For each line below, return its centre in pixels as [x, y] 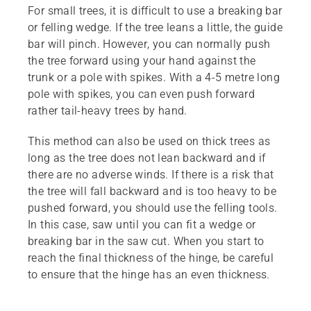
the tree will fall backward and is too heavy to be [152, 191]
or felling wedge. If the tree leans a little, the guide [155, 27]
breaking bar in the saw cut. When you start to [146, 241]
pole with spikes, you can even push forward [142, 94]
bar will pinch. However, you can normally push [149, 44]
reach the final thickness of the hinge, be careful [151, 258]
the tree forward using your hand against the [142, 60]
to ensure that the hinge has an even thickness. [149, 274]
